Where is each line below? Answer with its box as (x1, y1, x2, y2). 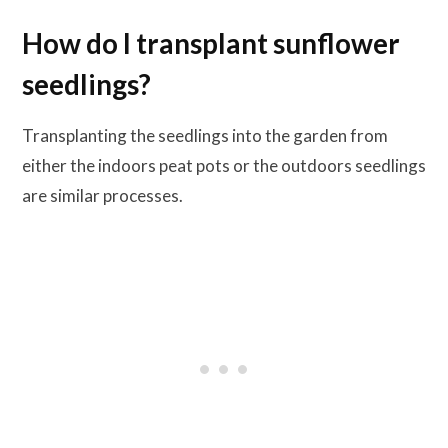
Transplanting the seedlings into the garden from (22, 124, 388, 146)
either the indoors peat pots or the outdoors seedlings (22, 154, 426, 176)
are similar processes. (22, 184, 183, 206)
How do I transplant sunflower (22, 27, 400, 61)
